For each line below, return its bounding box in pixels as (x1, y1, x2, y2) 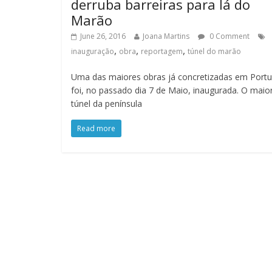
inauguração (71, 46, 114, 56)
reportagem (141, 46, 183, 56)
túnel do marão (188, 46, 241, 56)
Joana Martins (143, 30, 189, 41)
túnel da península (71, 97, 142, 109)
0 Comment (208, 30, 250, 41)
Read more (77, 123, 115, 134)
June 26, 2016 (80, 30, 126, 41)
